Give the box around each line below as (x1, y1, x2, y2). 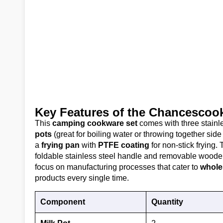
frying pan (41, 140, 80, 149)
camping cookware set (52, 118, 137, 127)
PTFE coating (98, 140, 149, 149)
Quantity (151, 197, 183, 206)
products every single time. (35, 173, 129, 182)
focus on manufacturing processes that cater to (35, 162, 200, 171)
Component (40, 197, 85, 206)
